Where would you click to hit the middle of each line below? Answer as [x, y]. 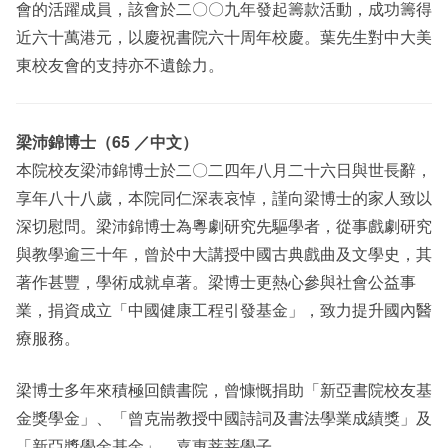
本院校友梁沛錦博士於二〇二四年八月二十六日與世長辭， [224, 169]
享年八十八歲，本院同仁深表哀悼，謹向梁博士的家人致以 [224, 197]
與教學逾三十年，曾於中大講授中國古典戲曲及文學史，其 [224, 253]
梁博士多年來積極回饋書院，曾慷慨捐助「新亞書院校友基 [224, 389]
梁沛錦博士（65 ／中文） [107, 141]
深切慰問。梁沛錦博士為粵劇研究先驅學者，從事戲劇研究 [224, 225]
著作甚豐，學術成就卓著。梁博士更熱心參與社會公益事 [216, 281]
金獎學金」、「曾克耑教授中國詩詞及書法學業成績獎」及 [224, 417]
